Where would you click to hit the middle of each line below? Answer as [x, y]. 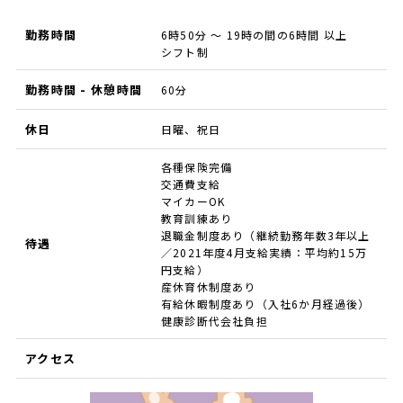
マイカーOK [193, 201]
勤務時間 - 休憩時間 [84, 89]
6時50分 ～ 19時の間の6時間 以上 [254, 34]
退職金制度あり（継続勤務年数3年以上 [265, 235]
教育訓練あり [197, 218]
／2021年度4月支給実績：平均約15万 [264, 252]
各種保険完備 [197, 166]
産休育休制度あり [208, 286]
